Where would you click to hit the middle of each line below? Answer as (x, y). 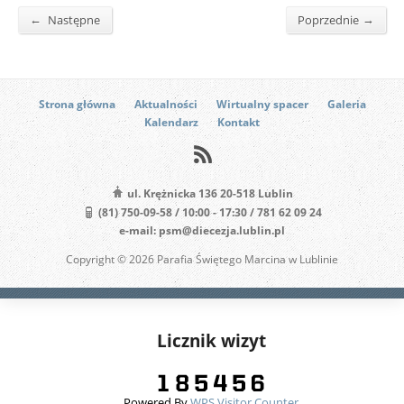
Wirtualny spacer (262, 104)
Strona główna (77, 104)
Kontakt (239, 122)
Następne (73, 20)
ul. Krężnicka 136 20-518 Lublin (209, 193)
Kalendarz (171, 122)
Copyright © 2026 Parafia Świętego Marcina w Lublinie (202, 259)
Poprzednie (328, 20)
